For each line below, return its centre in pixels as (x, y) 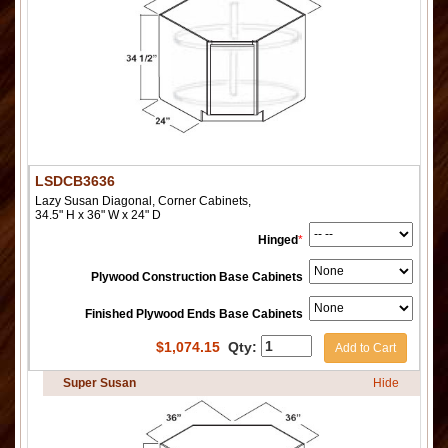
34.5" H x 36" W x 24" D (98, 214)
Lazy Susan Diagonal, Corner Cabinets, (143, 200)
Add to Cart (365, 347)
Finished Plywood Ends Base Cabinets (194, 313)
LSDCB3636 (75, 180)
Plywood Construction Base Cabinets (197, 276)
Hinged (278, 239)
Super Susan (99, 382)
